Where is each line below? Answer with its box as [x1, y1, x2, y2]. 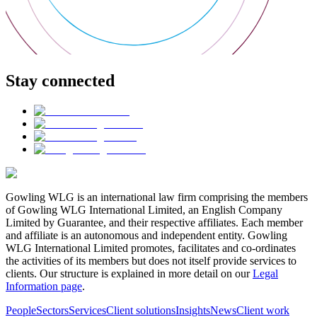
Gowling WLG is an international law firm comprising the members [6, 191, 308, 204]
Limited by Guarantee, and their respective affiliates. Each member [6, 217, 303, 229]
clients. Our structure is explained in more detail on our [6, 267, 253, 280]
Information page [6, 280, 82, 293]
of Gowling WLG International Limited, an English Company [6, 204, 282, 217]
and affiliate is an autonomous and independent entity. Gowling [6, 229, 287, 242]
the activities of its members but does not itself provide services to [6, 255, 296, 267]
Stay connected [6, 71, 115, 91]
